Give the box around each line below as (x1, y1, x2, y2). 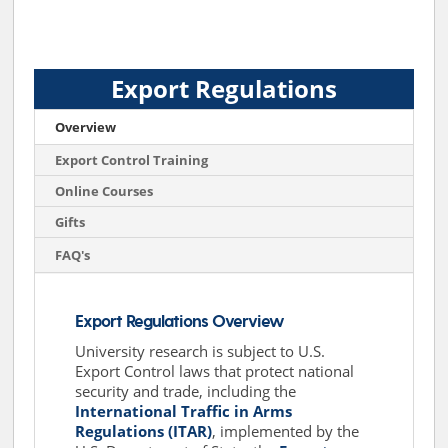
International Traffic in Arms (75, 400, 293, 421)
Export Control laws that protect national (75, 360, 355, 381)
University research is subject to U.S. (75, 340, 326, 361)
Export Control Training (55, 150, 209, 169)
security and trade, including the (75, 380, 297, 401)
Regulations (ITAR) (75, 420, 213, 441)
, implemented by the (212, 420, 360, 441)
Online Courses (55, 181, 154, 200)
